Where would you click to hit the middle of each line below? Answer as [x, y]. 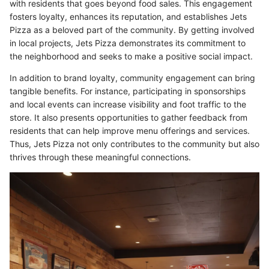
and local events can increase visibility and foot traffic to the [128, 104]
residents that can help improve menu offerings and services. [130, 131]
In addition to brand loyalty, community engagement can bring [132, 78]
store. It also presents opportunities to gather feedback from [128, 118]
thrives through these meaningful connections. [100, 157]
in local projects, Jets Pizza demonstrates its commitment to [128, 43]
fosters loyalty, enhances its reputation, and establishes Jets [128, 17]
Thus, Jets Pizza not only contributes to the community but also [134, 144]
